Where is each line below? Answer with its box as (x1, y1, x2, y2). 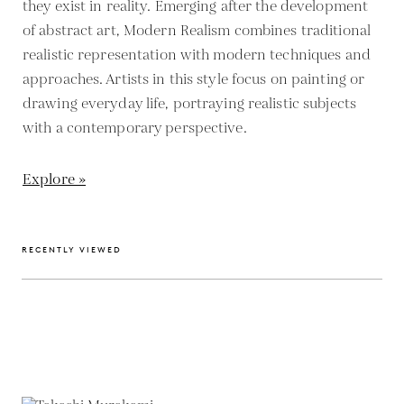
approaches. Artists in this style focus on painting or (23, 69, 365, 90)
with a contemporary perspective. (23, 117, 247, 139)
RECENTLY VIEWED (22, 243, 122, 254)
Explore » (23, 169, 87, 190)
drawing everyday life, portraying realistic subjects (23, 93, 356, 115)
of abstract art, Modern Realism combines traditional (23, 20, 371, 41)
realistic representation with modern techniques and (23, 44, 371, 66)
